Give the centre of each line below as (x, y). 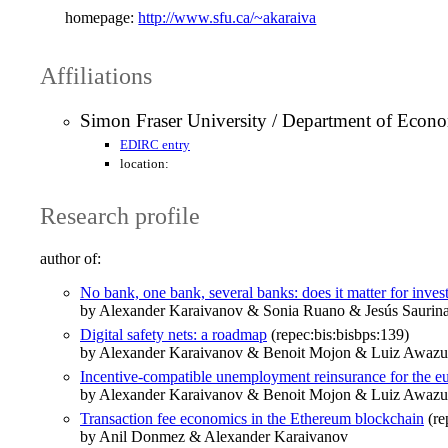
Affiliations (96, 75)
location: (144, 164)
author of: (70, 259)
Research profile (120, 216)
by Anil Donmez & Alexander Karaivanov (214, 437)
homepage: (100, 17)
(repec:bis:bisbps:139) (338, 335)
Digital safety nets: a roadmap (173, 335)
